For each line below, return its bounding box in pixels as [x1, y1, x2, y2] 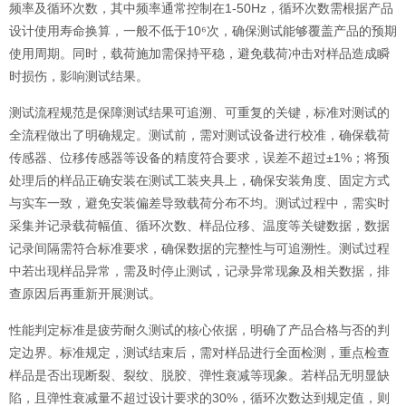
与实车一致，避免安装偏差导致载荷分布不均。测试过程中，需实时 [9, 195, 390, 210]
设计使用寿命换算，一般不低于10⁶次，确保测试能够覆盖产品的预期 [9, 23, 397, 38]
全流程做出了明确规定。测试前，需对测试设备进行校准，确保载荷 [9, 127, 390, 142]
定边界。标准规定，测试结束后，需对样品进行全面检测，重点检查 [9, 344, 390, 360]
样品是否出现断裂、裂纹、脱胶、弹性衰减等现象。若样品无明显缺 [9, 367, 390, 382]
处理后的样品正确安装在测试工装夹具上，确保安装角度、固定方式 [9, 172, 390, 188]
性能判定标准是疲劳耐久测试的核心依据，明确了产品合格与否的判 [9, 322, 390, 337]
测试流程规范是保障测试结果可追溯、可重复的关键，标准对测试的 [9, 104, 390, 120]
